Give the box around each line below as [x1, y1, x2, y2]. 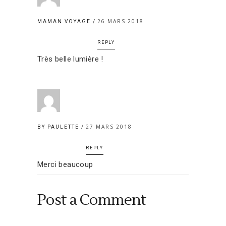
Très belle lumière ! [37, 54, 103, 64]
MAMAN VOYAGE [37, 18, 91, 24]
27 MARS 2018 [86, 123, 132, 130]
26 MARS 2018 [97, 17, 144, 25]
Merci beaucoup [37, 159, 93, 169]
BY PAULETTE [37, 124, 81, 130]
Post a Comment [37, 190, 146, 210]
